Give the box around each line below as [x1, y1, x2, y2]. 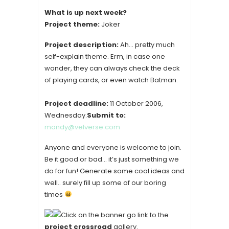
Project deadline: [44, 99, 108, 108]
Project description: [44, 40, 120, 50]
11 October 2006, [108, 99, 163, 108]
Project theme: [44, 19, 100, 29]
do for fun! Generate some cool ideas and [44, 166, 185, 176]
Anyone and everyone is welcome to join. [44, 143, 181, 152]
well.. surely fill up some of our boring [44, 178, 166, 188]
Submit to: [87, 110, 126, 120]
